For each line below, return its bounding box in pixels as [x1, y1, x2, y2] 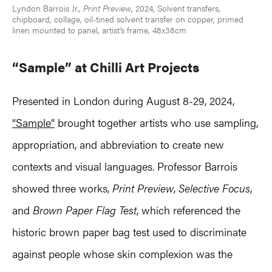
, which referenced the [137, 202, 240, 218]
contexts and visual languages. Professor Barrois [12, 158, 237, 174]
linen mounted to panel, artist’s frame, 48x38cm [12, 24, 186, 36]
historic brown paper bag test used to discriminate [12, 224, 246, 240]
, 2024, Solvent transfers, [131, 2, 220, 15]
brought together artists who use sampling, [55, 115, 258, 131]
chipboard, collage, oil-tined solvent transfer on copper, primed [12, 13, 243, 25]
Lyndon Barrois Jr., [12, 2, 83, 15]
